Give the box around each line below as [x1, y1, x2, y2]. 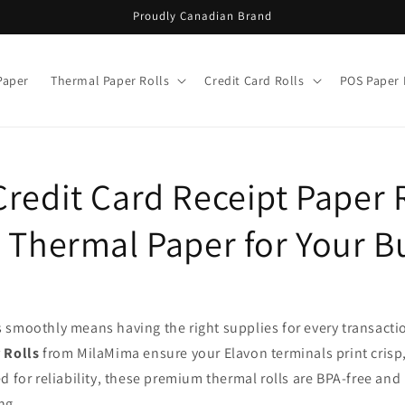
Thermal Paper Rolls [50, 72, 170, 89]
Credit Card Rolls [204, 72, 305, 89]
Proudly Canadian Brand [133, 8, 272, 24]
